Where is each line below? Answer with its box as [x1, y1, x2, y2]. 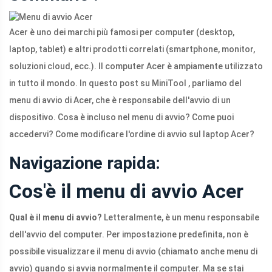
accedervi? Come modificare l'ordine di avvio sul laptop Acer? [9, 129, 254, 140]
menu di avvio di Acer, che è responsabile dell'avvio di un [9, 95, 231, 106]
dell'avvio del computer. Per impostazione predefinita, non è [9, 229, 248, 240]
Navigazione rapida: [9, 153, 160, 174]
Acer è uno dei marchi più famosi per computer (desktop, [9, 27, 234, 38]
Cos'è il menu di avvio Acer [9, 180, 243, 203]
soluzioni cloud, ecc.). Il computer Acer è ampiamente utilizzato [9, 61, 263, 72]
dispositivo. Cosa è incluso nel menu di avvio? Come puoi [9, 112, 234, 123]
